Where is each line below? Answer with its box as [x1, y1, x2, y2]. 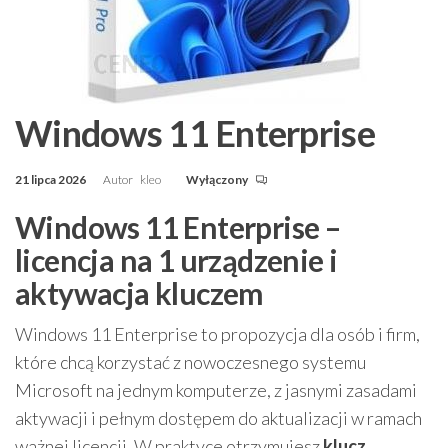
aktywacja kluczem [15, 275, 264, 311]
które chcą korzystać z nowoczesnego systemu [15, 351, 366, 373]
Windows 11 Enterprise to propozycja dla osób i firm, [15, 323, 420, 345]
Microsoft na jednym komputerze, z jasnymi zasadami [15, 379, 417, 401]
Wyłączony [186, 172, 250, 187]
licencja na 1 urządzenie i [15, 242, 338, 278]
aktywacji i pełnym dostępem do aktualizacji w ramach [15, 407, 422, 429]
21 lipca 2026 [15, 172, 88, 187]
